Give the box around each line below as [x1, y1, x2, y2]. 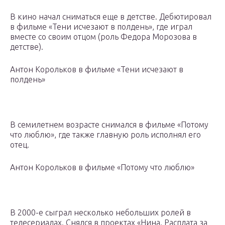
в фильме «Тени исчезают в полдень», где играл [10, 22, 192, 32]
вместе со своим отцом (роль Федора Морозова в [10, 32, 197, 42]
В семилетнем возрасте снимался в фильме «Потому [10, 120, 208, 130]
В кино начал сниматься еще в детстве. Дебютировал [10, 12, 211, 22]
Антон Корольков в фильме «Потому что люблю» [10, 163, 194, 172]
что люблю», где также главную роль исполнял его [10, 130, 201, 140]
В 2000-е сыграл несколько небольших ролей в [10, 208, 191, 217]
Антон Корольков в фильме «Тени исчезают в [10, 65, 183, 74]
